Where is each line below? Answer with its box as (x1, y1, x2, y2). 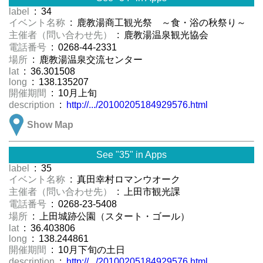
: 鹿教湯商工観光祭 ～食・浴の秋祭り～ (68, 18, 246, 28)
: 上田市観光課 (114, 187, 180, 197)
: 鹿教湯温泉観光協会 (114, 30, 208, 41)
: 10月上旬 (49, 88, 97, 99)
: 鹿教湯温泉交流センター (30, 55, 143, 65)
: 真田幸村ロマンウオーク (68, 174, 180, 185)
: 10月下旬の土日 (49, 245, 125, 255)
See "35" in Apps (96, 150, 167, 160)
